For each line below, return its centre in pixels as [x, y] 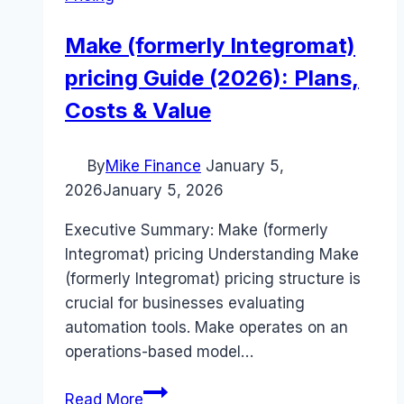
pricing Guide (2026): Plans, [212, 78]
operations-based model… [159, 352]
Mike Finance [153, 166]
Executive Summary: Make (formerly [197, 230]
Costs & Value [138, 111]
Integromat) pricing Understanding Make [212, 255]
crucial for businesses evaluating [185, 303]
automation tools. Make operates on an [207, 328]
